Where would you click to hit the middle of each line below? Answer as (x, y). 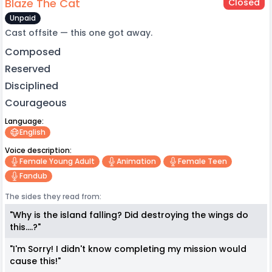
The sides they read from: (53, 196)
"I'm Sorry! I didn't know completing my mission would (128, 249)
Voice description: (38, 150)
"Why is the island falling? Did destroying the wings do (129, 215)
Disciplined (32, 86)
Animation (136, 161)
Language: (24, 121)
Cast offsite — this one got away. (79, 32)
